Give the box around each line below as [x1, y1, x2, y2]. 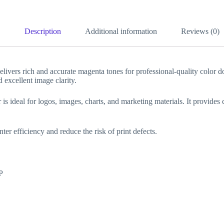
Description [24, 26, 61, 35]
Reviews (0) [181, 26, 219, 35]
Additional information [85, 26, 157, 35]
